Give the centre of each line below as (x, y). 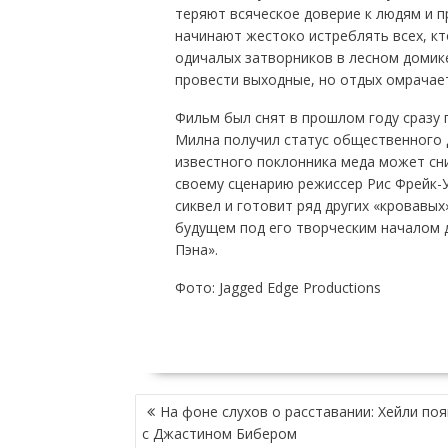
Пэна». (196, 249)
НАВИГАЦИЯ (179, 403)
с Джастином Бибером (219, 433)
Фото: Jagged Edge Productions (277, 287)
